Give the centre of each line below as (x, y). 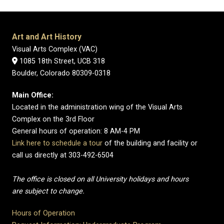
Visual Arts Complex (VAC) (55, 49)
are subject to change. (48, 191)
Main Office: (33, 95)
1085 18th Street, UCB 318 (61, 61)
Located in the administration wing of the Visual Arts (97, 107)
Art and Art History (47, 36)
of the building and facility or (150, 143)
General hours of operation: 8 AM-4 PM (76, 131)
